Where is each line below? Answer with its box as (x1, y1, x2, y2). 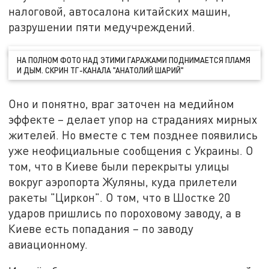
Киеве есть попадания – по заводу (8, 221, 194, 235)
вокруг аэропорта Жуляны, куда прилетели (8, 174, 238, 189)
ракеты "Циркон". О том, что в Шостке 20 (8, 190, 231, 204)
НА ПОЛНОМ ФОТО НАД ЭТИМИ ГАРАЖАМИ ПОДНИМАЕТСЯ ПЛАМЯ (17, 55, 251, 65)
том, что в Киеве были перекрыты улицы (8, 159, 230, 173)
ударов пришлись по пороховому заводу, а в (8, 205, 241, 220)
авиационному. (8, 237, 88, 251)
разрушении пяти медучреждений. (8, 19, 196, 34)
